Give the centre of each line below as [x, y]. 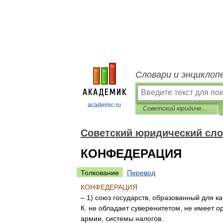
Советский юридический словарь [205, 109]
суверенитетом [156, 208]
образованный [176, 198]
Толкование [100, 173]
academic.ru [104, 105]
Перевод [141, 173]
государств [131, 198]
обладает [114, 208]
